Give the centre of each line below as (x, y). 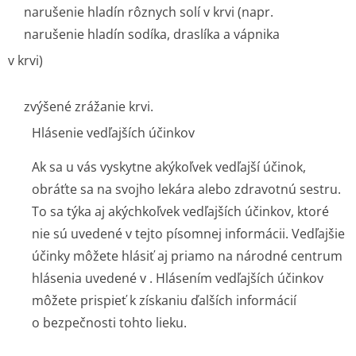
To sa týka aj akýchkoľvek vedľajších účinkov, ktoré (180, 211)
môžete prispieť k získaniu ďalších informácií (164, 300)
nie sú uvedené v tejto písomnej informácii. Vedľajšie (188, 234)
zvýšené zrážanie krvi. (89, 106)
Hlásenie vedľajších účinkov (113, 133)
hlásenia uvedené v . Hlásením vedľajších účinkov (178, 278)
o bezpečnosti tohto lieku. (109, 323)
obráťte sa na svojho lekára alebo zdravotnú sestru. (186, 189)
